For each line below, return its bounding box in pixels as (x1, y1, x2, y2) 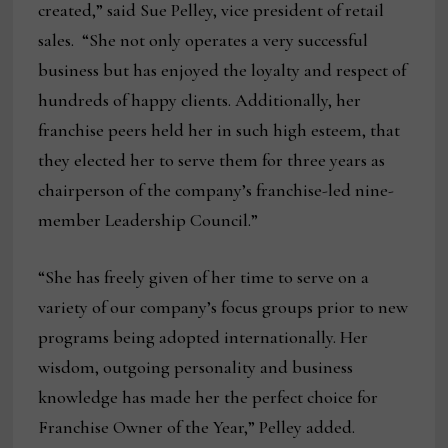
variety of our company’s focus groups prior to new (38, 296, 409, 319)
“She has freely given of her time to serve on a (38, 266, 370, 289)
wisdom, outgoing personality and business (38, 356, 354, 379)
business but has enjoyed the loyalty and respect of (38, 59, 407, 82)
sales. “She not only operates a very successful (38, 29, 369, 52)
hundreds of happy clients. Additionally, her (38, 89, 362, 112)
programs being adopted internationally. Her (38, 326, 369, 349)
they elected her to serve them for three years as (38, 149, 386, 172)
